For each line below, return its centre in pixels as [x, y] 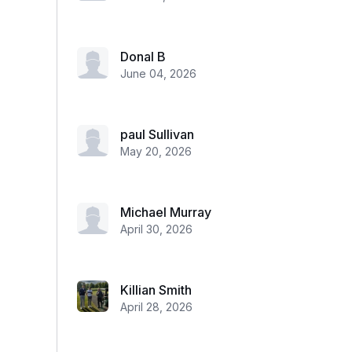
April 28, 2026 [156, 307]
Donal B [143, 57]
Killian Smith [156, 290]
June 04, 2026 [158, 73]
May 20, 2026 [156, 151]
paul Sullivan [157, 134]
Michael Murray [166, 212]
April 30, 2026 [156, 229]
